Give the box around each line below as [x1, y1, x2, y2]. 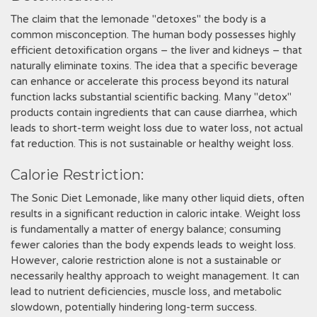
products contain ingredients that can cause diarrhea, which [11, 106, 297, 119]
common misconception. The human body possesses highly [11, 28, 296, 41]
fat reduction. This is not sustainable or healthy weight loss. [11, 137, 294, 150]
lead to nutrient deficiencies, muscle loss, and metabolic [11, 285, 282, 298]
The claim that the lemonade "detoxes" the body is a [11, 13, 266, 25]
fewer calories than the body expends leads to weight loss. [11, 238, 296, 251]
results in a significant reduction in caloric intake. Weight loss [11, 207, 301, 220]
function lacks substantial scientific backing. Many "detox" [11, 91, 292, 103]
